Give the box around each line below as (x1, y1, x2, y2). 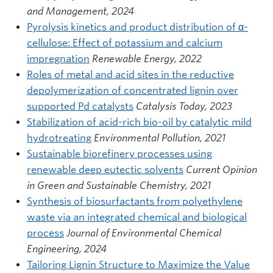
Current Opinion (186, 163, 257, 175)
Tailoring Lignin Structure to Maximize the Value (27, 258, 250, 271)
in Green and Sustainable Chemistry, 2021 (27, 179, 211, 191)
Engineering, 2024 (27, 243, 107, 255)
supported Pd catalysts (27, 100, 133, 112)
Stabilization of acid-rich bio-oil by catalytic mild (27, 116, 252, 128)
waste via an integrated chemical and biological (27, 211, 247, 223)
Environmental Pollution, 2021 (94, 132, 225, 144)
